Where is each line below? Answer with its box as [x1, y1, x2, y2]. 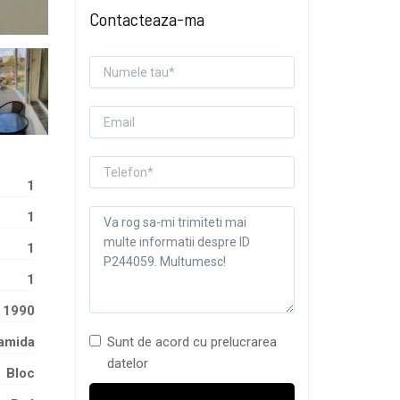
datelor [106, 354, 148, 371]
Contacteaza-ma [88, 7, 204, 29]
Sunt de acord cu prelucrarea [106, 333, 277, 350]
